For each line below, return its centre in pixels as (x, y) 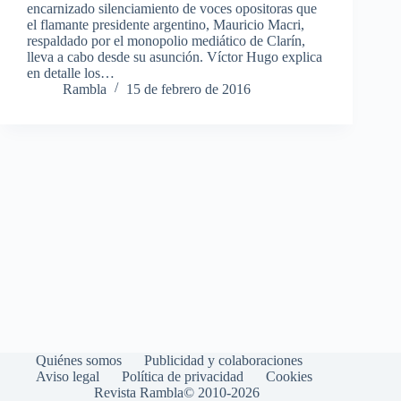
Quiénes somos (79, 360)
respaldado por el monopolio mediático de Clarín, (166, 40)
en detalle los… (71, 73)
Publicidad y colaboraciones (223, 360)
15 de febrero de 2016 (188, 89)
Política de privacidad (183, 376)
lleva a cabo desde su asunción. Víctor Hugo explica (175, 56)
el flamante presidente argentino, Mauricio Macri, (166, 24)
